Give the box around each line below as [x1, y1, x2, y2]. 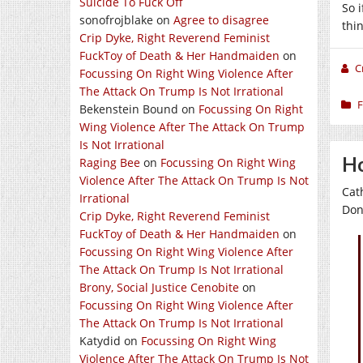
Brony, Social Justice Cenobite [79, 280, 239, 295]
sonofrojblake [79, 12, 153, 28]
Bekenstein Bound [79, 101, 178, 117]
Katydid [79, 333, 121, 348]
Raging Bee [79, 155, 140, 170]
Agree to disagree [173, 12, 269, 28]
